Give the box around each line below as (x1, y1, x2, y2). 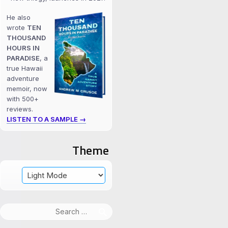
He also (7, 13, 31, 22)
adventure (7, 74, 39, 83)
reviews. (7, 105, 33, 113)
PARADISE (7, 54, 40, 63)
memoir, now (7, 84, 47, 93)
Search (111, 204, 135, 213)
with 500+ (7, 95, 39, 103)
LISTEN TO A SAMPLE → (7, 115, 86, 124)
